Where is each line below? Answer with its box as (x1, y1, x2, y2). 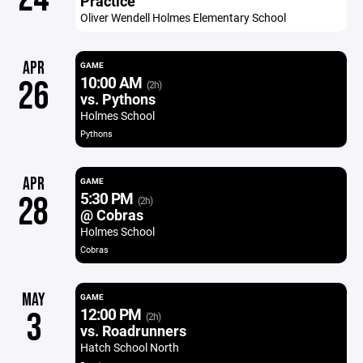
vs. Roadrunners (79, 321, 186, 340)
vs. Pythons (79, 89, 156, 109)
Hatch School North (79, 340, 179, 355)
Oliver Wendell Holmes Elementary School (79, 10, 286, 25)
